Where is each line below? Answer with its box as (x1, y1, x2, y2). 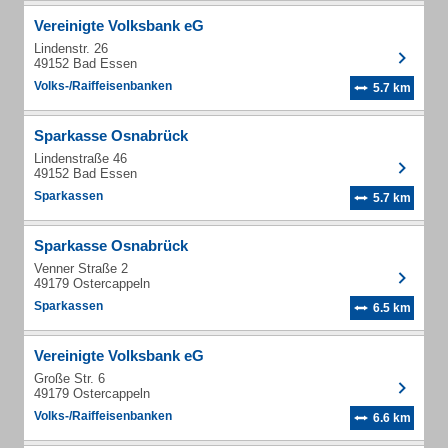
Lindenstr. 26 (34, 41, 108, 56)
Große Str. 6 (34, 371, 105, 386)
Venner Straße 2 (34, 261, 128, 276)
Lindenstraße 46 (34, 151, 127, 166)
